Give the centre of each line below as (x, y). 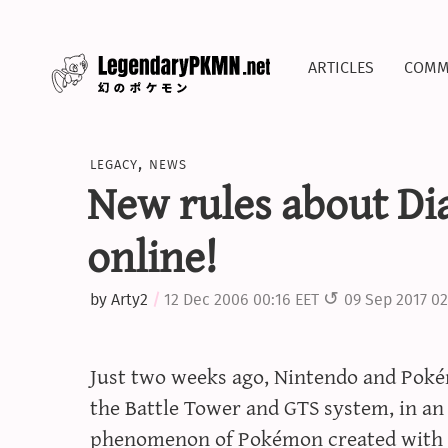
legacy (113, 163)
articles (341, 64)
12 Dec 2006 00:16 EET (241, 300)
